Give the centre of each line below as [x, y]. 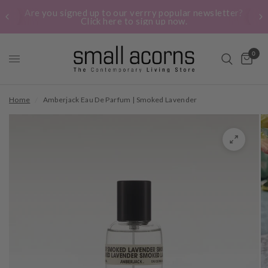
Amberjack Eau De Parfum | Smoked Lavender [120, 100]
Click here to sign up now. [134, 21]
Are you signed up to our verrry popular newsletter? [134, 13]
